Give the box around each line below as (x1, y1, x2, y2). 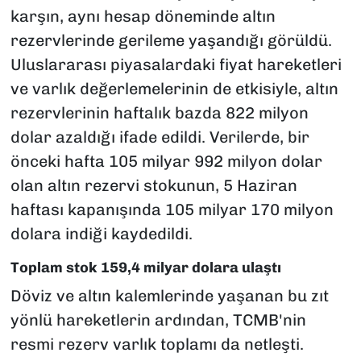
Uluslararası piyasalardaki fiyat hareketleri (10, 55, 342, 75)
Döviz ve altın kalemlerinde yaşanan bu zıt (10, 285, 329, 305)
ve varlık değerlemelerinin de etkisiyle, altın (10, 79, 338, 99)
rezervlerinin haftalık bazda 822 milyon (10, 103, 309, 123)
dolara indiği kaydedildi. (10, 224, 193, 244)
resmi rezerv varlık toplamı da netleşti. (10, 334, 304, 354)
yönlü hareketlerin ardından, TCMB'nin (10, 309, 306, 330)
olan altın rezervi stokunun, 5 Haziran (10, 176, 297, 196)
